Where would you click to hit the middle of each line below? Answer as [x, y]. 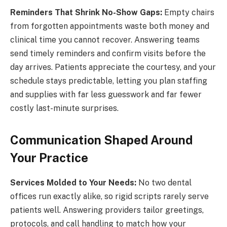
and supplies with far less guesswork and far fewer [106, 94]
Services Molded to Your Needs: [73, 182]
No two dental [164, 182]
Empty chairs [188, 12]
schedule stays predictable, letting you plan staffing [109, 81]
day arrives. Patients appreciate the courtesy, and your [113, 67]
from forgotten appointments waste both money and [110, 26]
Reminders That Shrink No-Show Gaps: [86, 12]
